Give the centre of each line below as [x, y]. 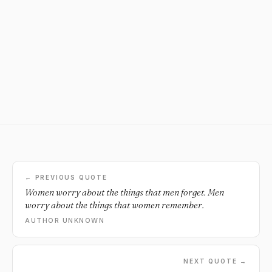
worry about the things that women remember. [114, 205]
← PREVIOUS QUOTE [66, 177]
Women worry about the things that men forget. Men [124, 192]
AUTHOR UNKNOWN [65, 220]
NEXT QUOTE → [215, 261]
